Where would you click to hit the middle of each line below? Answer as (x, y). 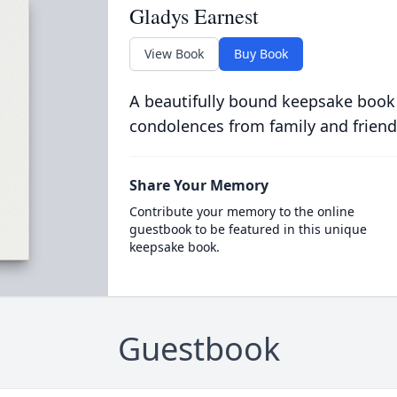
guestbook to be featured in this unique (248, 229)
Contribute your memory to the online (241, 211)
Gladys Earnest (194, 16)
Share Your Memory (198, 185)
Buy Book (261, 54)
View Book (174, 54)
